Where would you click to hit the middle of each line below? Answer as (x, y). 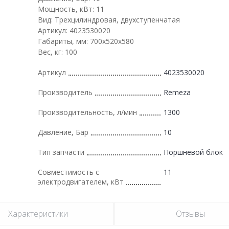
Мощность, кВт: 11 (71, 9)
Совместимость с (68, 172)
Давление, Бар (63, 132)
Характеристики (38, 213)
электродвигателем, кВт (81, 181)
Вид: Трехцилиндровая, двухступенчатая (109, 19)
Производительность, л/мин (87, 112)
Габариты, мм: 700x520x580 (86, 41)
